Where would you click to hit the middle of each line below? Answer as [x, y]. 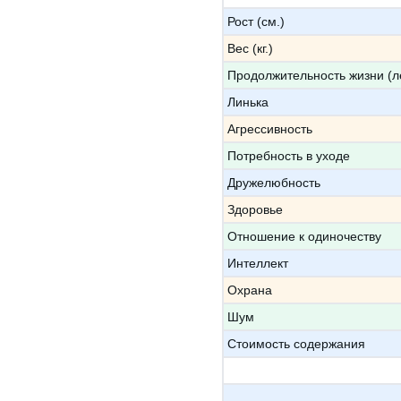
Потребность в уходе [289, 156]
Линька [248, 102]
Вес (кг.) [250, 48]
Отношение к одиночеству [304, 236]
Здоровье [255, 209]
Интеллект [258, 263]
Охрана [250, 290]
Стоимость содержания [296, 344]
